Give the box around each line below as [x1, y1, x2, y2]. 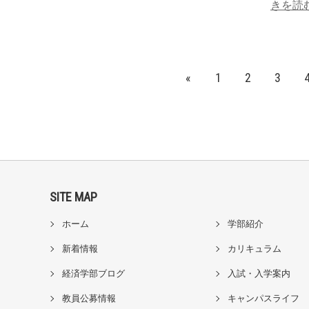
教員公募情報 [62, 293, 116, 303]
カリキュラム [228, 243, 281, 254]
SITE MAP [50, 190, 97, 204]
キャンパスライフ [228, 293, 299, 303]
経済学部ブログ [62, 268, 125, 279]
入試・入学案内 [228, 268, 290, 279]
